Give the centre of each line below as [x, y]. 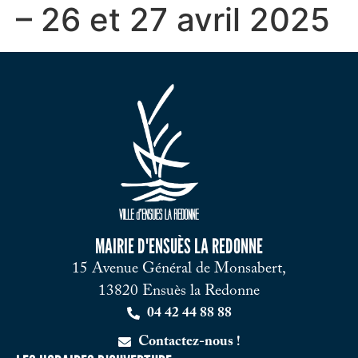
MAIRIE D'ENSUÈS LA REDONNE [179, 245]
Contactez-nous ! [189, 342]
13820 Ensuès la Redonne [179, 291]
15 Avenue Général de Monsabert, [179, 268]
